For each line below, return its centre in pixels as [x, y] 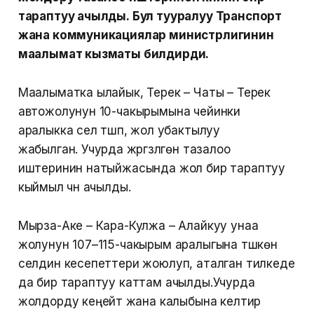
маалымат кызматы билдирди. [114, 54]
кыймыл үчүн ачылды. [74, 187]
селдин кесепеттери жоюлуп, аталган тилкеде [156, 264]
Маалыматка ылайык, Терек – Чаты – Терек [144, 93]
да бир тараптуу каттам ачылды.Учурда [136, 283]
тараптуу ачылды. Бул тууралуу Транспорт [150, 16]
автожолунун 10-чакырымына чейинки [129, 112]
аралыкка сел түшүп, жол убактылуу [119, 131]
